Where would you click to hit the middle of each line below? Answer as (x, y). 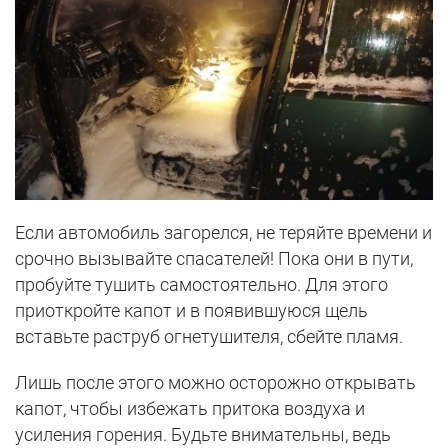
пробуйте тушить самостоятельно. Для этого (201, 284)
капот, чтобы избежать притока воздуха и (190, 408)
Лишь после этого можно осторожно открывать (215, 382)
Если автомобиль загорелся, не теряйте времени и (223, 232)
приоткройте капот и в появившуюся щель (191, 310)
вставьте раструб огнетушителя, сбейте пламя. (209, 336)
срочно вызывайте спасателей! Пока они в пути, (214, 258)
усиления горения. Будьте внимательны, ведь (203, 434)
